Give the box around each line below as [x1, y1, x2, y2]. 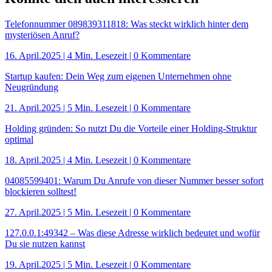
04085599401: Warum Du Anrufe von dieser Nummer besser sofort [5, 175, 263, 186]
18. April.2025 [5, 154, 61, 165]
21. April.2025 [5, 102, 61, 113]
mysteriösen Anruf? [5, 29, 80, 40]
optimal [5, 134, 33, 144]
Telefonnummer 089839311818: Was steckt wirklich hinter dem [5, 18, 248, 29]
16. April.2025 [5, 50, 61, 61]
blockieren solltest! [5, 186, 76, 197]
